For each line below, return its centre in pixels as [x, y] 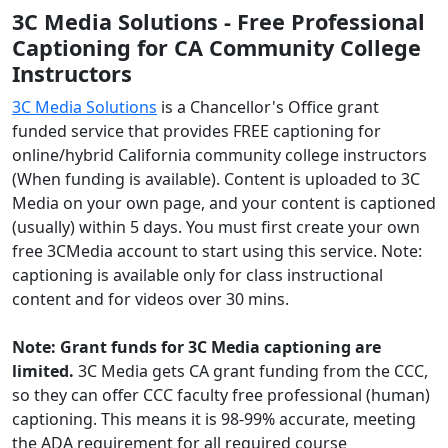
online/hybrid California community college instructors [219, 155]
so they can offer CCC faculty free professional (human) [221, 395]
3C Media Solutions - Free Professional [218, 21]
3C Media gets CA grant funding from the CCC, [251, 371]
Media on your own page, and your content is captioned [224, 203]
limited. [43, 371]
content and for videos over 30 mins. [150, 299]
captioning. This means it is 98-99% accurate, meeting [214, 419]
